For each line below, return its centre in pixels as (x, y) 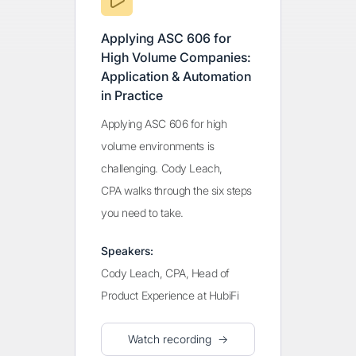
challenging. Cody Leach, (162, 168)
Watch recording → (178, 339)
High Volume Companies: (176, 57)
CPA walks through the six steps (176, 190)
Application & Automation (176, 76)
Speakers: (127, 251)
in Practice (132, 95)
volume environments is (158, 146)
